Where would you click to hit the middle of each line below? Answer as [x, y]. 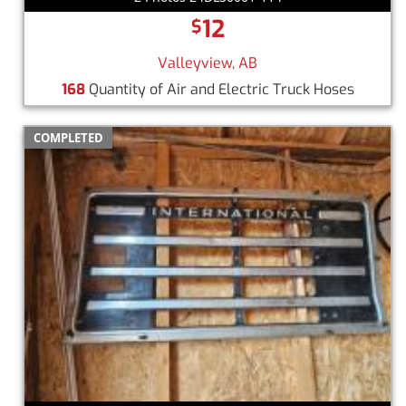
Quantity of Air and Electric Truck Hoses [219, 89]
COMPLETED [68, 137]
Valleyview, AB [208, 63]
